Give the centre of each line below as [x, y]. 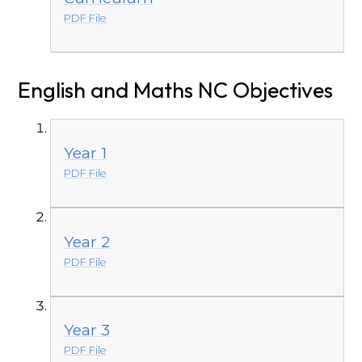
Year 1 [86, 153]
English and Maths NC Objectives [176, 90]
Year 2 [87, 241]
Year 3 [87, 330]
